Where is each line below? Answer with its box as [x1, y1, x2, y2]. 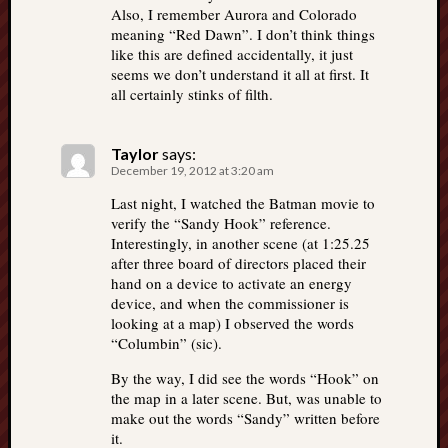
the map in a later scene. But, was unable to [111, 388, 382, 409]
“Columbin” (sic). [111, 333, 222, 354]
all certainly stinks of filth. [111, 84, 273, 105]
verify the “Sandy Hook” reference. [111, 213, 331, 234]
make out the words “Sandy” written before [111, 408, 380, 429]
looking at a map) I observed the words [111, 313, 354, 334]
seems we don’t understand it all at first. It [111, 64, 369, 85]
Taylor [111, 144, 159, 164]
